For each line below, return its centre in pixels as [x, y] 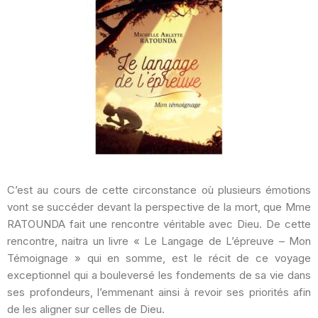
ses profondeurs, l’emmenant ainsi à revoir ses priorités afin [159, 292]
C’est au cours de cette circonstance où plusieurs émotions [159, 190]
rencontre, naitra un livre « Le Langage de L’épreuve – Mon [159, 241]
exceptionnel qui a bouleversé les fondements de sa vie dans [159, 275]
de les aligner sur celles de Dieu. [86, 309]
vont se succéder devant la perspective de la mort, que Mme [159, 207]
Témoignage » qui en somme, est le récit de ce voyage [159, 258]
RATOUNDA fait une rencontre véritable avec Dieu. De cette [159, 224]
